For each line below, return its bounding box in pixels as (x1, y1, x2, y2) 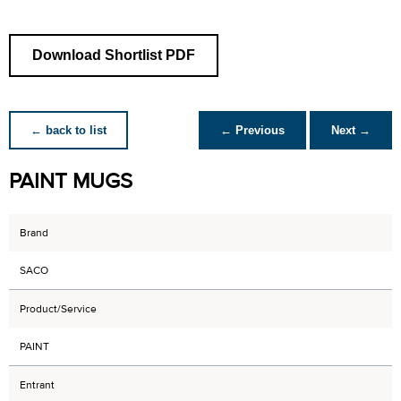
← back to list (30, 124, 107, 137)
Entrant (20, 378, 55, 392)
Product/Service (20, 302, 97, 316)
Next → (331, 124, 371, 137)
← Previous (220, 124, 285, 137)
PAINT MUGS (9, 167, 132, 195)
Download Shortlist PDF (32, 47, 195, 63)
